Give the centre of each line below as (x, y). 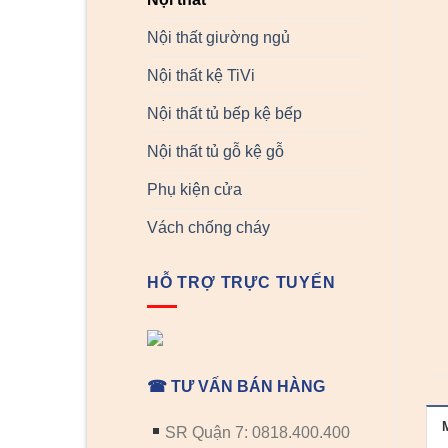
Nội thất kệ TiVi (201, 75)
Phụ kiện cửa (194, 189)
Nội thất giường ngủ (218, 37)
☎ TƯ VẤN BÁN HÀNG (236, 387)
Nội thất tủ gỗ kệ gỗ (215, 151)
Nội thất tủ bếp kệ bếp (224, 113)
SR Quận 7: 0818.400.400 (258, 432)
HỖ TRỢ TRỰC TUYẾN (241, 282)
